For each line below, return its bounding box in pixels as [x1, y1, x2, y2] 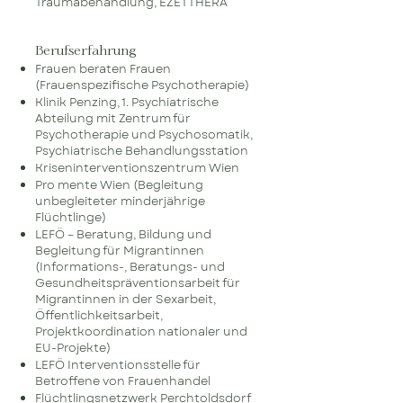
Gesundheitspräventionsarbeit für [35, 274, 240, 291]
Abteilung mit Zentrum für [35, 110, 191, 127]
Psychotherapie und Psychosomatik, [35, 126, 253, 143]
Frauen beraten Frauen [35, 60, 171, 77]
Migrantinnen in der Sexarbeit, [35, 291, 216, 308]
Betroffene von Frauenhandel [35, 372, 210, 390]
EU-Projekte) [35, 339, 111, 356]
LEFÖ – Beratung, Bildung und [35, 226, 211, 243]
